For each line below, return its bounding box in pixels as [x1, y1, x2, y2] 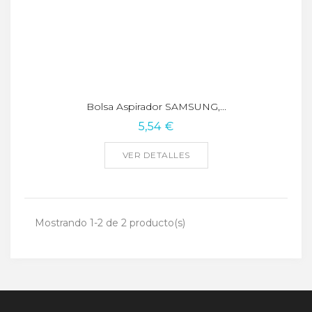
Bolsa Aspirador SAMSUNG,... [86, 100, 226, 113]
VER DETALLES [122, 149, 190, 160]
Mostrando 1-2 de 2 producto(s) [35, 216, 185, 229]
